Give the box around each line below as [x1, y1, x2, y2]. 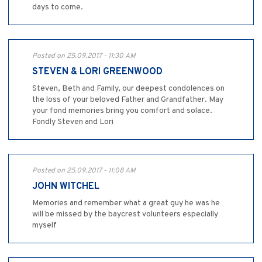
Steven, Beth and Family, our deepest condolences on [32, 84, 225, 94]
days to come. [32, 2, 83, 13]
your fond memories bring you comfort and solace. [32, 106, 212, 116]
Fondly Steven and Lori [32, 117, 113, 127]
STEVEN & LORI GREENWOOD [32, 66, 163, 78]
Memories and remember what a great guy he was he [32, 198, 220, 209]
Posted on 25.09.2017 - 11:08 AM [32, 166, 136, 176]
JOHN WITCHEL [32, 181, 99, 193]
